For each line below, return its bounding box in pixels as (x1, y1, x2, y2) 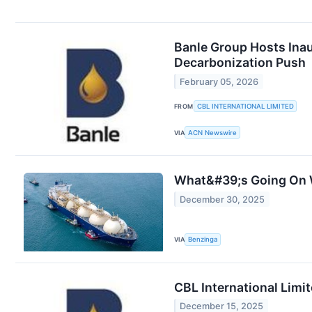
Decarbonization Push (174, 55, 306, 70)
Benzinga (188, 235, 218, 244)
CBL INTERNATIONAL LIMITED (196, 102, 294, 111)
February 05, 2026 (180, 76, 259, 87)
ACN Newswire (188, 128, 237, 136)
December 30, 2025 (180, 194, 265, 205)
